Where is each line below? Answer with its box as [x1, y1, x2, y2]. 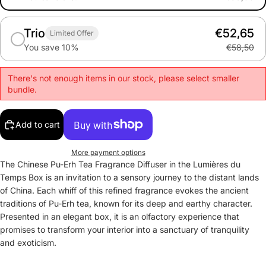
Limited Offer [50, 28, 94, 37]
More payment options [71, 148, 145, 157]
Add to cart [15, 119, 60, 129]
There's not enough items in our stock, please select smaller [8, 73, 239, 83]
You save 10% [24, 42, 79, 52]
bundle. [8, 84, 37, 94]
